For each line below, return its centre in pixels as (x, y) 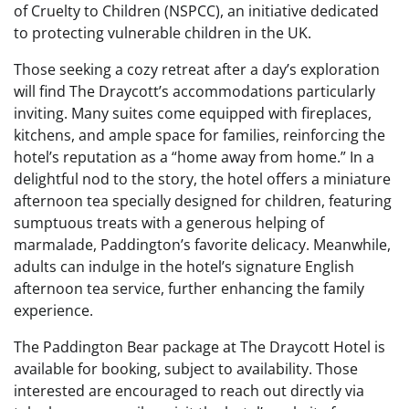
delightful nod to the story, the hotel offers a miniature (202, 179)
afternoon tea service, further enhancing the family (189, 288)
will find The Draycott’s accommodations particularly (194, 91)
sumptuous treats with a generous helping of (169, 223)
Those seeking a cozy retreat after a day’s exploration (197, 69)
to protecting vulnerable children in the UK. (163, 33)
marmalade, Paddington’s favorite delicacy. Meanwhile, (202, 245)
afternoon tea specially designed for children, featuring (203, 201)
